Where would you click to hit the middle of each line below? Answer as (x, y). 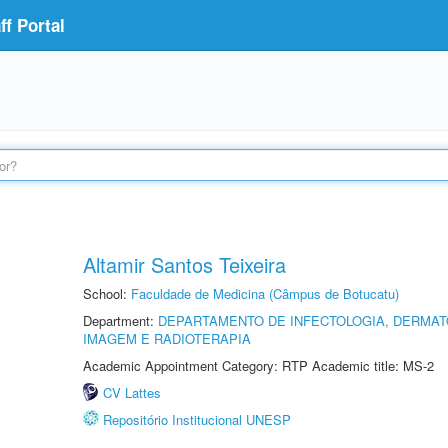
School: (107, 293)
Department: (120, 320)
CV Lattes (132, 392)
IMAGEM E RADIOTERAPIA (167, 338)
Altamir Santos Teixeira (184, 264)
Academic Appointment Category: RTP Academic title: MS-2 (258, 365)
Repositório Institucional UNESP (197, 419)
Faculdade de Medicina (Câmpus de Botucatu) (265, 293)
